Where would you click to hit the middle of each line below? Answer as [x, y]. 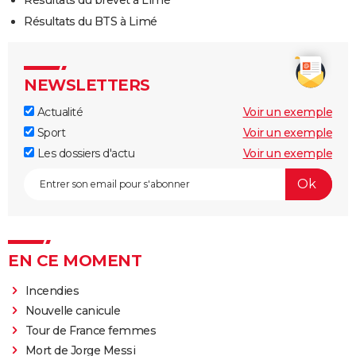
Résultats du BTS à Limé [91, 21]
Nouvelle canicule [73, 310]
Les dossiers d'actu [84, 153]
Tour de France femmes [91, 330]
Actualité [58, 112]
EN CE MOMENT [75, 260]
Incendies [52, 290]
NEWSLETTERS [87, 85]
